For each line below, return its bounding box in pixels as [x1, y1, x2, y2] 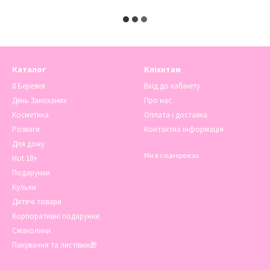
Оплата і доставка [144, 110, 207, 121]
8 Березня [12, 81, 45, 92]
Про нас [144, 95, 172, 107]
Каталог [12, 64, 46, 77]
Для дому [12, 139, 45, 150]
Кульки [12, 182, 36, 193]
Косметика [12, 110, 49, 121]
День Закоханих [12, 95, 67, 107]
